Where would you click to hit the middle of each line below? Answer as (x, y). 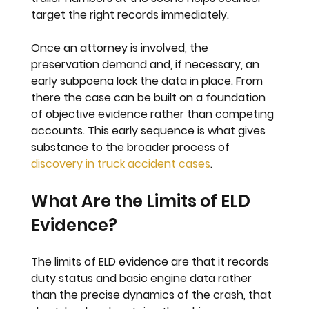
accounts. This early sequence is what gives (150, 131)
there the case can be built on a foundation (150, 98)
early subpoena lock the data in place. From (149, 81)
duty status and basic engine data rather (143, 279)
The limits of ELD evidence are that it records (152, 262)
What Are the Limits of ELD (143, 201)
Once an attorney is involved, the (121, 48)
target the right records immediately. (130, 15)
